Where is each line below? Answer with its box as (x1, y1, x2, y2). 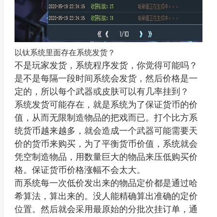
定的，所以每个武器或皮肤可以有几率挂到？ (14, 86, 189, 96)
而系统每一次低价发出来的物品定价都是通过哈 (14, 178, 198, 188)
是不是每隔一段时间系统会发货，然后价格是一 (14, 73, 198, 83)
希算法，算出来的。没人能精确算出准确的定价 (14, 191, 198, 201)
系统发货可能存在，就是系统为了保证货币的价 (14, 99, 198, 109)
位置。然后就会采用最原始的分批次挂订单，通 (14, 204, 198, 214)
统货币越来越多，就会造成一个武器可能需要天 (14, 125, 198, 136)
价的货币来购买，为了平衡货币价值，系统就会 (14, 139, 198, 149)
